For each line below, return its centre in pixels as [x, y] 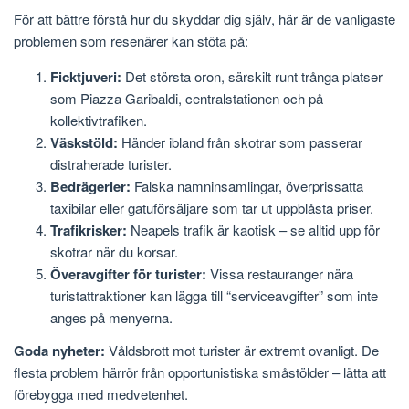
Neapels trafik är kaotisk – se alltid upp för [253, 230]
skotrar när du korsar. [114, 252]
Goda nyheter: [59, 350]
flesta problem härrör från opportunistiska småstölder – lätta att [200, 372]
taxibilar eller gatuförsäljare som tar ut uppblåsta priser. [212, 208]
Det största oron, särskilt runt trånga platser [252, 77]
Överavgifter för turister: [128, 274]
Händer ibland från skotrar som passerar [240, 142]
